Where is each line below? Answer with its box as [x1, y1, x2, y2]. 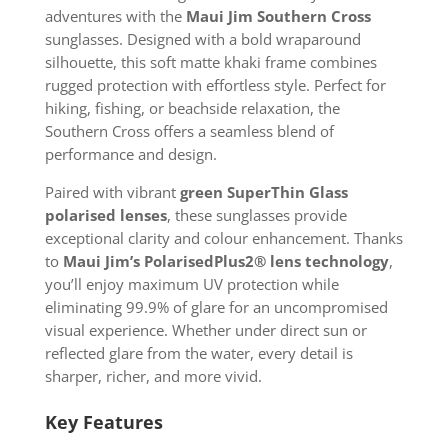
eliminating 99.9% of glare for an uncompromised [44, 296, 388, 317]
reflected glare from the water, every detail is [44, 342, 353, 363]
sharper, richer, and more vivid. [44, 365, 262, 386]
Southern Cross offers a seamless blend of [44, 120, 334, 141]
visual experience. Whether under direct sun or [44, 319, 367, 340]
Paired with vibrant [44, 181, 180, 202]
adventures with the [44, 5, 186, 26]
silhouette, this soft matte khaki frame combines [44, 51, 377, 72]
